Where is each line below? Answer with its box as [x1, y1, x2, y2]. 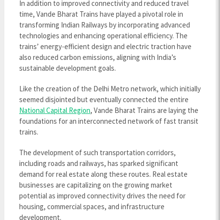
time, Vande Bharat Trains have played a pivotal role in [19, 9, 183, 19]
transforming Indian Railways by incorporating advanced [19, 20, 190, 29]
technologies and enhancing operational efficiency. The [19, 31, 188, 40]
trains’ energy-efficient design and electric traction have [19, 42, 192, 51]
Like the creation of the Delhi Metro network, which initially [19, 84, 201, 93]
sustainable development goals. [19, 63, 116, 73]
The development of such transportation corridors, [19, 148, 176, 157]
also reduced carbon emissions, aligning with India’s [19, 53, 176, 62]
